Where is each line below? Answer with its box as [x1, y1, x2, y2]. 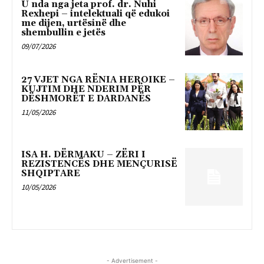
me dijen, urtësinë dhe [21, 17, 126, 29]
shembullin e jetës [21, 27, 105, 38]
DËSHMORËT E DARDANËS [21, 93, 151, 104]
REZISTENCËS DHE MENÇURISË [21, 159, 177, 170]
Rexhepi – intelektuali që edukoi [21, 8, 170, 19]
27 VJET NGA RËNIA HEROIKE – [21, 74, 175, 85]
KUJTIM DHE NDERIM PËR [21, 83, 151, 95]
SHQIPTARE [21, 168, 80, 180]
